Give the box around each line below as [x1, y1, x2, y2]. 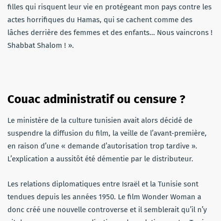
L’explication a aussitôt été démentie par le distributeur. [7, 154, 193, 163]
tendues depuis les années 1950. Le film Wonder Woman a [7, 192, 201, 201]
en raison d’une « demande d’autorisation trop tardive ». [7, 141, 197, 150]
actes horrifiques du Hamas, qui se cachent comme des [7, 15, 192, 24]
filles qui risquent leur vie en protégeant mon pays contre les [7, 2, 212, 11]
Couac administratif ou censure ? [7, 92, 185, 106]
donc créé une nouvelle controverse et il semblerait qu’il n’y [7, 205, 207, 214]
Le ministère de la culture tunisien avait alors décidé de [7, 115, 192, 125]
